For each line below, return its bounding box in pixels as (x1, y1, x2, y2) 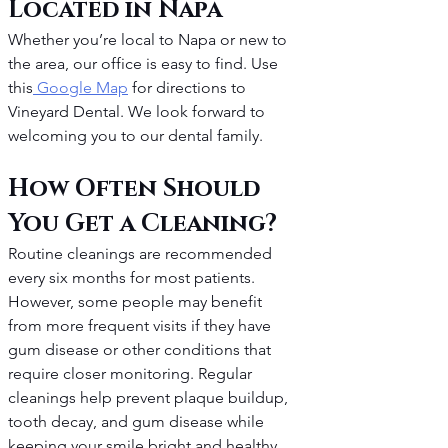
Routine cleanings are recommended (8, 244, 276, 264)
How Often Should (8, 173, 266, 206)
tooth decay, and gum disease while (8, 412, 268, 432)
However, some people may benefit (8, 292, 266, 312)
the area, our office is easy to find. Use (8, 54, 282, 74)
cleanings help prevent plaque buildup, (8, 388, 292, 408)
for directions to (128, 78, 250, 98)
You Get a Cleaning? (8, 208, 277, 241)
